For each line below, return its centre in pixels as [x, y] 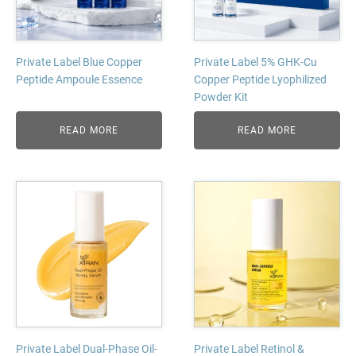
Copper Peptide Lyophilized [260, 79]
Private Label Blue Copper [79, 62]
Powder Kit [221, 97]
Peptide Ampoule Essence [79, 79]
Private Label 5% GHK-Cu [255, 62]
